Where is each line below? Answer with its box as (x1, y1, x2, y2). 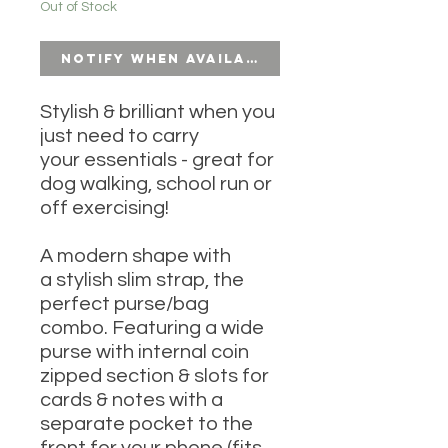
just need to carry (40, 126, 199, 147)
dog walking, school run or (40, 174, 272, 195)
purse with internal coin (40, 342, 249, 363)
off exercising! (40, 198, 173, 219)
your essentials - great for (40, 150, 274, 171)
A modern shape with (40, 246, 231, 267)
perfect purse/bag (40, 294, 209, 315)
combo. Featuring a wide (40, 318, 264, 339)
